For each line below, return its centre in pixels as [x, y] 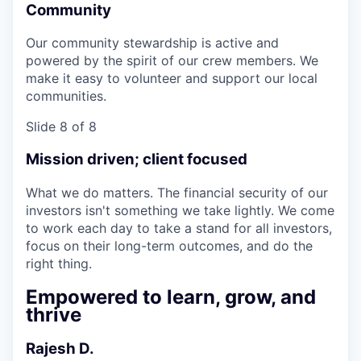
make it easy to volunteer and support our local [172, 79]
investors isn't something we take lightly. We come [180, 210]
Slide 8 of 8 [61, 127]
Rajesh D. [60, 348]
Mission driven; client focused [137, 160]
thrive [54, 314]
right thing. [59, 263]
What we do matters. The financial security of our [177, 192]
